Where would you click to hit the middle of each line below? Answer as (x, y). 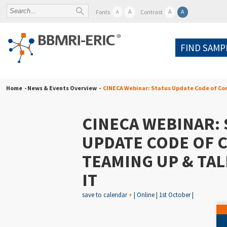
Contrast (152, 12)
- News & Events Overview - (62, 88)
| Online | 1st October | (163, 195)
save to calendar (105, 195)
